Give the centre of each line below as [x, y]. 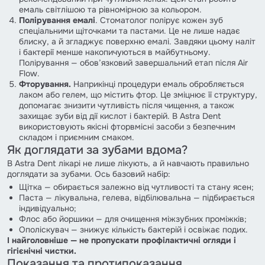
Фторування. [45, 84]
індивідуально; [48, 208]
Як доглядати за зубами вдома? [97, 150]
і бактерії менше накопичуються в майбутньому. [115, 52]
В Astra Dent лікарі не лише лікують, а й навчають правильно [128, 163]
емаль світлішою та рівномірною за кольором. [110, 9]
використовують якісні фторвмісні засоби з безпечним [127, 126]
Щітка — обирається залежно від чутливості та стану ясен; [136, 187]
